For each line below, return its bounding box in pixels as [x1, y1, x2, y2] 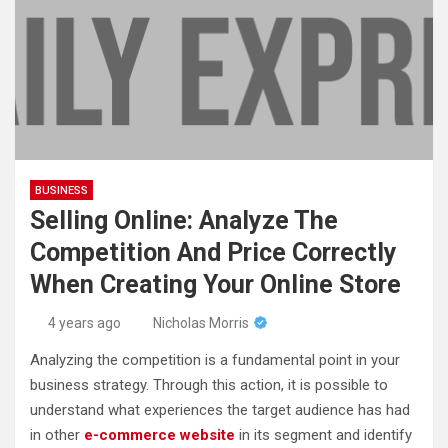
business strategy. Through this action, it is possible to [30, 375, 388, 394]
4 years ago [47, 314, 121, 331]
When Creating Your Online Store [30, 269, 401, 299]
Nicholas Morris [153, 314, 249, 331]
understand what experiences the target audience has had [30, 400, 410, 419]
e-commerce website [84, 425, 235, 444]
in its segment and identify [235, 425, 412, 444]
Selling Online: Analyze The [30, 205, 338, 235]
